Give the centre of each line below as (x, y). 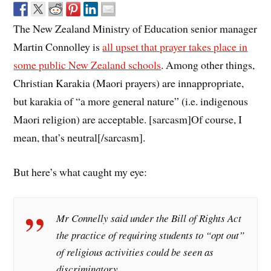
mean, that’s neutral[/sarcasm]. (80, 138)
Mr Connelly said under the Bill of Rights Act (149, 218)
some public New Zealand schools (87, 65)
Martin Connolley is (58, 47)
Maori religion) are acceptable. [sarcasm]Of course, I (128, 119)
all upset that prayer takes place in (175, 47)
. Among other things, (208, 65)
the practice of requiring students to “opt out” (151, 235)
